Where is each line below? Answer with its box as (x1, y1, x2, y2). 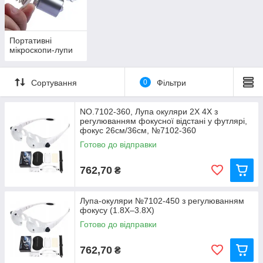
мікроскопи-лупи (9, 45, 73, 55)
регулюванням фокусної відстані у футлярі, (80, 116, 247, 126)
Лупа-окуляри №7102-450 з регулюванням (80, 196, 244, 206)
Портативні (9, 36, 52, 46)
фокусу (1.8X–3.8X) (80, 205, 154, 215)
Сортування (31, 77, 77, 87)
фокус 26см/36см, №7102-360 (80, 126, 196, 136)
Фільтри (156, 77, 186, 87)
